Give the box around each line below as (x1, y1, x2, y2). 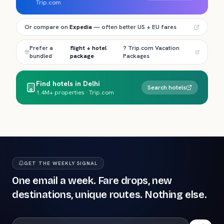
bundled (29, 52, 52, 60)
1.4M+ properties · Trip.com (36, 88, 114, 96)
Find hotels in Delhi (36, 79, 100, 88)
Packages (122, 52, 149, 60)
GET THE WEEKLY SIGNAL (24, 160, 97, 166)
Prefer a (29, 44, 53, 52)
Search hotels (147, 83, 186, 91)
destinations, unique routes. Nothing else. (12, 188, 207, 200)
